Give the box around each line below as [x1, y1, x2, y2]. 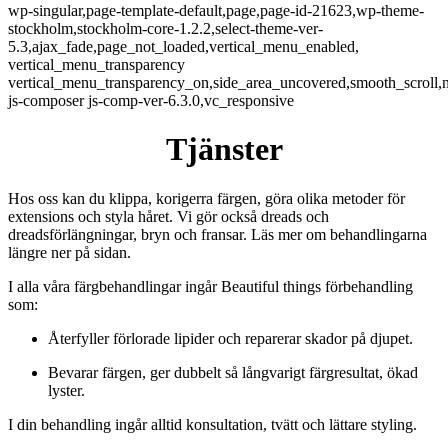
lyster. [48, 381, 85, 399]
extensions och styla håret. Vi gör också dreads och [8, 207, 329, 225]
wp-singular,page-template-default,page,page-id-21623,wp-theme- [8, 2, 424, 19]
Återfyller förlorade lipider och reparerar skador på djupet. [48, 329, 413, 347]
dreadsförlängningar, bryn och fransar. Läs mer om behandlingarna [8, 225, 427, 243]
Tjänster [165, 131, 283, 168]
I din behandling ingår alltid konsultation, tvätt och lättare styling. [8, 415, 417, 433]
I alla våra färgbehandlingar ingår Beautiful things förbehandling [8, 277, 413, 295]
